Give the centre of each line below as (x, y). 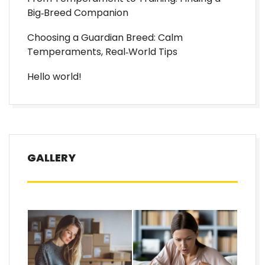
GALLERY (51, 158)
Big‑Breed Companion (78, 13)
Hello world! (54, 77)
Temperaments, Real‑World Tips (102, 52)
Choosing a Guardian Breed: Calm (105, 38)
